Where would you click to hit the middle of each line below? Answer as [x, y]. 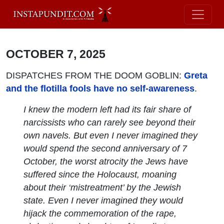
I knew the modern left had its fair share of [107, 109]
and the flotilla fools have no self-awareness [100, 88]
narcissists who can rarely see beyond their [110, 122]
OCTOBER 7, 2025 [56, 54]
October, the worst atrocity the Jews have [106, 161]
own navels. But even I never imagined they [111, 135]
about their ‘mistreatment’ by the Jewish [102, 187]
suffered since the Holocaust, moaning [100, 174]
